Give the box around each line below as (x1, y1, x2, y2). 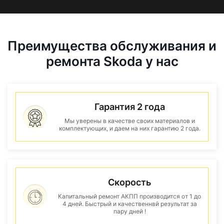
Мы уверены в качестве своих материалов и (64, 117, 195, 124)
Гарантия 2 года (94, 101, 165, 112)
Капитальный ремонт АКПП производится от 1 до (58, 192, 201, 200)
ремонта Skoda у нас (45, 53, 178, 69)
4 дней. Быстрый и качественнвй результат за (62, 200, 197, 207)
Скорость (108, 177, 151, 187)
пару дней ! (113, 207, 146, 215)
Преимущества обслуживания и (7, 38, 216, 53)
